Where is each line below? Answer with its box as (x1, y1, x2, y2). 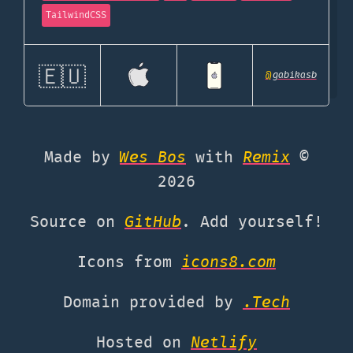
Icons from (77, 251, 181, 276)
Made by (44, 146, 120, 171)
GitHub (124, 210, 181, 236)
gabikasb (272, 68, 317, 84)
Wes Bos (120, 146, 186, 171)
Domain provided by (63, 291, 243, 316)
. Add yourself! (181, 210, 323, 236)
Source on (30, 210, 115, 236)
